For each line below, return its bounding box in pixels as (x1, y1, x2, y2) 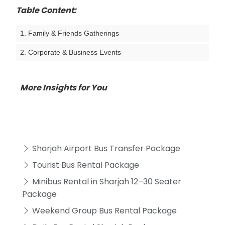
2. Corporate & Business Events (20, 48, 121, 56)
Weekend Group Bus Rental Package (30, 204, 177, 216)
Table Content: (16, 4, 76, 16)
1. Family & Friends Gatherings (20, 29, 119, 37)
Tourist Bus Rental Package (30, 159, 139, 171)
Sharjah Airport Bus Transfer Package (30, 142, 180, 154)
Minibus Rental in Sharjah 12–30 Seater (30, 175, 181, 187)
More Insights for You (20, 81, 107, 93)
